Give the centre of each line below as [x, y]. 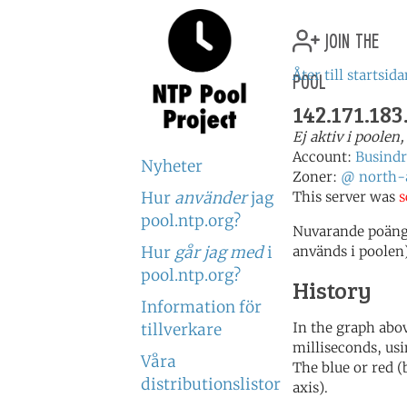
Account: [324, 157]
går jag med [219, 253]
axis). [310, 387]
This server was [346, 197]
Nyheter [172, 166]
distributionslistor [211, 384]
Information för [201, 307]
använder [211, 198]
